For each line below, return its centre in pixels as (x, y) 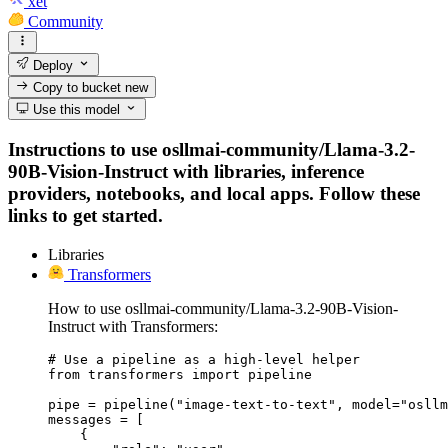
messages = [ (96, 419)
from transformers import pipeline (180, 374)
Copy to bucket (77, 87)
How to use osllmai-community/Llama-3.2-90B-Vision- (223, 308)
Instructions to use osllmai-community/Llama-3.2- (211, 149)
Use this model (75, 110)
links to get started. (85, 215)
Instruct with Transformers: (133, 326)
